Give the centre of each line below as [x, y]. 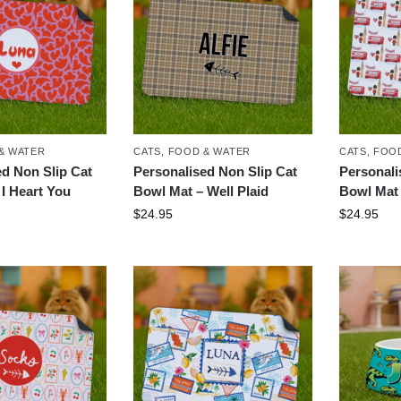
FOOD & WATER [209, 151]
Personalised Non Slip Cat [216, 171]
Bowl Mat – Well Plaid [201, 191]
